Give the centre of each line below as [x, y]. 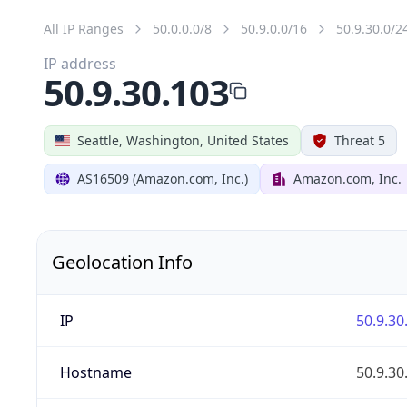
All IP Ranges [84, 28]
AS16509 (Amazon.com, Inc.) [163, 178]
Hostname [95, 372]
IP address [80, 63]
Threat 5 [360, 140]
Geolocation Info [122, 262]
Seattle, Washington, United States [183, 140]
